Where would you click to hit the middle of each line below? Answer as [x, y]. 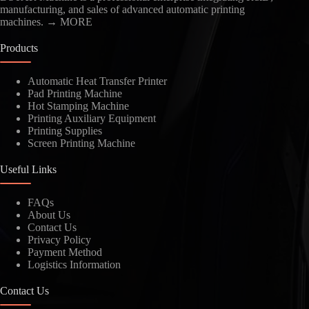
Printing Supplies [65, 131]
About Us [49, 215]
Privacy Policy [59, 240]
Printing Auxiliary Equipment [92, 118]
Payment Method [65, 252]
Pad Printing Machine [75, 93]
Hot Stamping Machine [78, 106]
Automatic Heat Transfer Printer [97, 81]
